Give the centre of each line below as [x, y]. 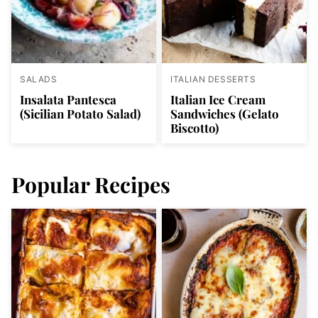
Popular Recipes [91, 185]
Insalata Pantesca [68, 100]
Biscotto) [194, 128]
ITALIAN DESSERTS [213, 79]
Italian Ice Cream [218, 100]
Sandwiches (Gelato [225, 114]
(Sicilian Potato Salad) [80, 114]
